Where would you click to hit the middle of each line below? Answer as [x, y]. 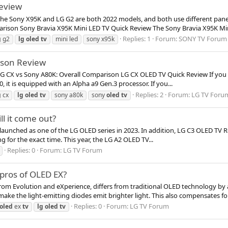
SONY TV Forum [203, 38]
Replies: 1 [137, 38]
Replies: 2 [149, 94]
